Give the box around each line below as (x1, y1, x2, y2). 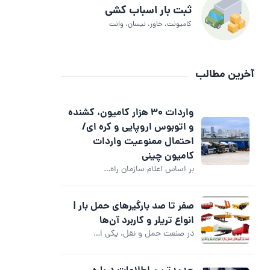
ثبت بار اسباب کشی (105, 2, 192, 20)
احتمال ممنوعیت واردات (93, 134, 194, 149)
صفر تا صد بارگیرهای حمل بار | (73, 198, 194, 214)
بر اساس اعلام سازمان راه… (104, 163, 194, 176)
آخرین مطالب (195, 66, 254, 84)
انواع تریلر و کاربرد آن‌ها (99, 213, 194, 228)
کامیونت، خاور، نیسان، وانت (109, 19, 192, 30)
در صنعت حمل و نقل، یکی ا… (93, 227, 194, 240)
